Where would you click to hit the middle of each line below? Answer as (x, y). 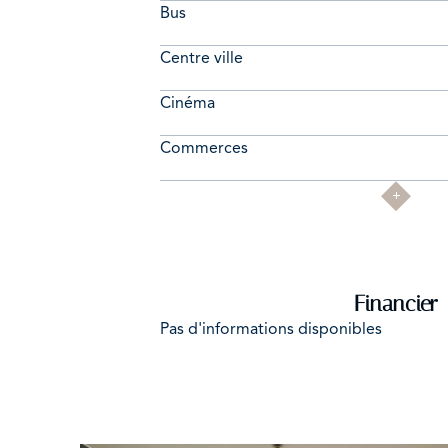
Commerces (204, 148)
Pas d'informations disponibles (271, 329)
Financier (396, 304)
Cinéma (187, 103)
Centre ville (201, 58)
